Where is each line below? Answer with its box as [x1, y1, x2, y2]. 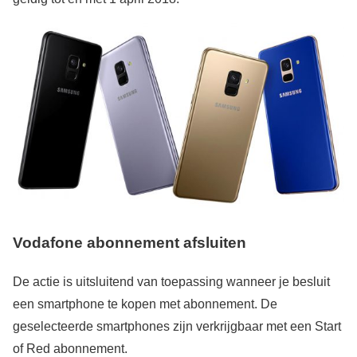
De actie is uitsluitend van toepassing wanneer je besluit [13, 274, 330, 288]
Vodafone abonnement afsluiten [13, 234, 246, 252]
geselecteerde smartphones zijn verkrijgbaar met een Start [13, 319, 341, 333]
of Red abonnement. [13, 341, 127, 355]
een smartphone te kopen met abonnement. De [13, 296, 277, 311]
